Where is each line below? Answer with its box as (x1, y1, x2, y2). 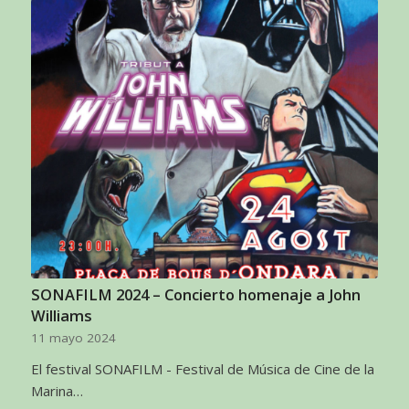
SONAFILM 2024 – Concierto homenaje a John (30, 283, 361, 305)
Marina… (30, 381, 83, 400)
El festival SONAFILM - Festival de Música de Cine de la (30, 359, 374, 378)
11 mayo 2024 (30, 329, 116, 346)
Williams (30, 304, 92, 326)
